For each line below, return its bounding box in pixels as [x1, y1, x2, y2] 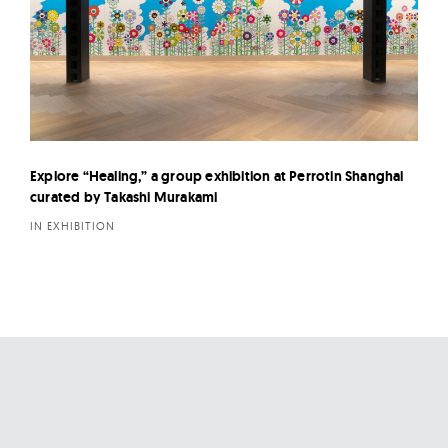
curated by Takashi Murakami [30, 187, 218, 206]
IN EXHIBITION [30, 218, 115, 233]
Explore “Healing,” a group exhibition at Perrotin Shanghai [30, 166, 404, 185]
